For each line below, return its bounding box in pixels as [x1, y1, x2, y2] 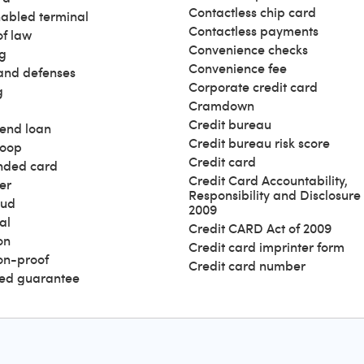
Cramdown [188, 97, 254, 115]
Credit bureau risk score [188, 134, 330, 152]
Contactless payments [188, 22, 318, 40]
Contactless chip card [188, 3, 316, 21]
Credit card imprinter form [188, 238, 344, 256]
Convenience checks [188, 41, 308, 58]
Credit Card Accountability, [188, 171, 348, 189]
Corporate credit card [188, 78, 318, 96]
